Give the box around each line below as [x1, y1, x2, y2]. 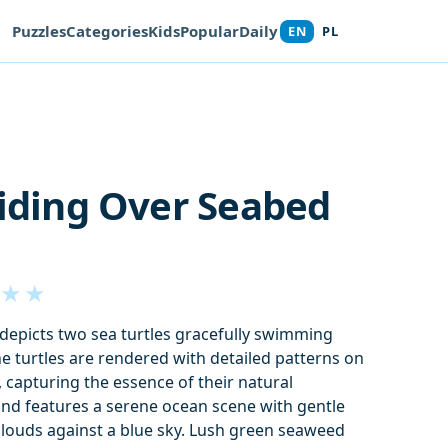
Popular [180, 20, 240, 41]
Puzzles [12, 20, 67, 41]
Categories [66, 20, 149, 41]
